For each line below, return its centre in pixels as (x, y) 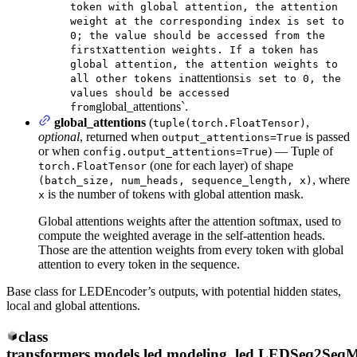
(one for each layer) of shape (220, 165)
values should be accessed (150, 92)
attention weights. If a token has (214, 49)
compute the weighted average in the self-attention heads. (182, 235)
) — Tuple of (300, 151)
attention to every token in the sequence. (139, 264)
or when (61, 151)
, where (331, 179)
